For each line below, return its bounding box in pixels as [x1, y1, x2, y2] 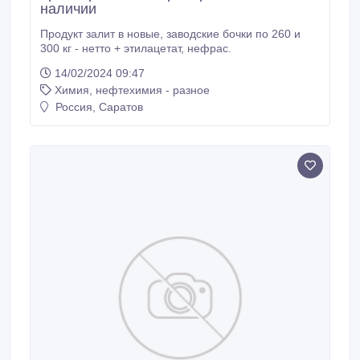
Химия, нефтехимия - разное [55, 84, 210, 96]
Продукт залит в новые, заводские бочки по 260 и [40, 27, 166, 40]
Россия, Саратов [52, 100, 143, 113]
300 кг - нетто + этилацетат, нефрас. [187, 42, 231, 55]
